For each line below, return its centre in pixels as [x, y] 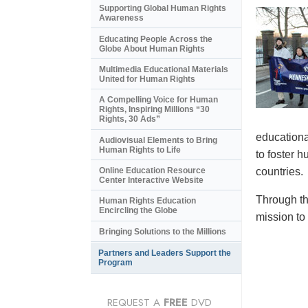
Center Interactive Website [151, 180]
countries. [279, 172]
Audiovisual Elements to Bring [158, 140]
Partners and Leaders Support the [165, 253]
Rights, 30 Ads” [130, 119]
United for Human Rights [147, 79]
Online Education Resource [152, 171]
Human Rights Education [147, 201]
